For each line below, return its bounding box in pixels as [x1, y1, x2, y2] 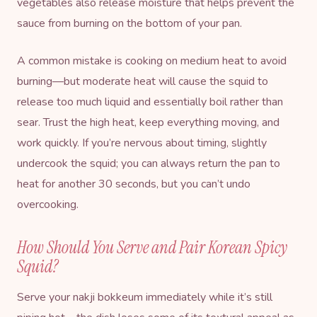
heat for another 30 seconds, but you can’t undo [17, 175, 250, 192]
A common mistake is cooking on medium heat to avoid [17, 52, 287, 69]
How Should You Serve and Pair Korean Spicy [17, 236, 287, 258]
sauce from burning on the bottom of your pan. [17, 15, 242, 31]
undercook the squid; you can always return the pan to [17, 155, 280, 171]
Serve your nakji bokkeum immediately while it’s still [17, 289, 272, 305]
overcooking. [17, 196, 79, 212]
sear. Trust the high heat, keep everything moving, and [17, 114, 279, 130]
